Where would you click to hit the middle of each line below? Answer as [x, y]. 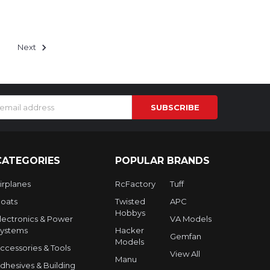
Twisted [130, 202]
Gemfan [186, 237]
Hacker [129, 231]
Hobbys [130, 213]
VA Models [191, 219]
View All [185, 254]
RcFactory [135, 184]
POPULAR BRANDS [162, 160]
